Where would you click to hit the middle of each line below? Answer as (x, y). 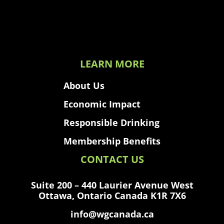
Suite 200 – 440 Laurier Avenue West (112, 185)
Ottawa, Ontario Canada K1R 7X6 (112, 195)
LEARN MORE (112, 64)
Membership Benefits (112, 141)
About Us (84, 85)
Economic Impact (102, 104)
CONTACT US (112, 159)
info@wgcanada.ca (112, 214)
